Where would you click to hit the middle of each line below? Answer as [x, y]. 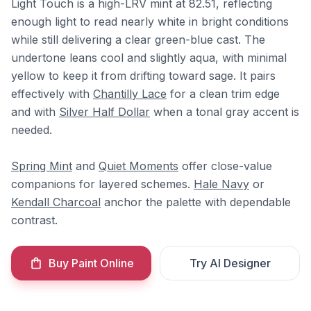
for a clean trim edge [223, 94]
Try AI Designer [230, 263]
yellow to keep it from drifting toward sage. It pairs [143, 76]
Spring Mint [42, 166]
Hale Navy [221, 184]
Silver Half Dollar [104, 112]
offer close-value [225, 166]
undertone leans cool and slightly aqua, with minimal [149, 58]
